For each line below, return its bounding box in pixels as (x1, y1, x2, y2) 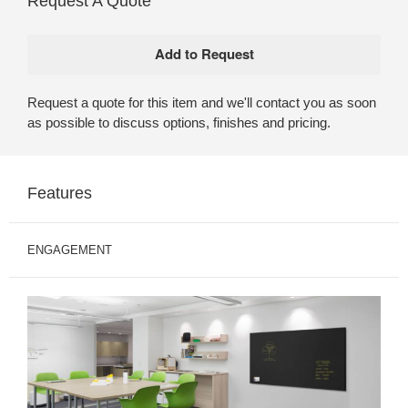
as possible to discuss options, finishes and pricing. (27, 114, 331, 130)
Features (27, 183, 92, 202)
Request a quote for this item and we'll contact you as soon (27, 94, 376, 110)
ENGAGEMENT (27, 242, 112, 257)
